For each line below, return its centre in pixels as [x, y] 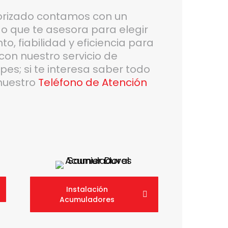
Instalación [87, 190]
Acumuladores [87, 200]
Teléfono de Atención [92, 82]
